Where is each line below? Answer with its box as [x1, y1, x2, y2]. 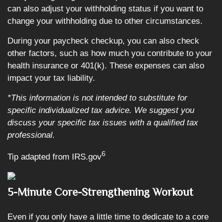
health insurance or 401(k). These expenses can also [7, 60, 204, 70]
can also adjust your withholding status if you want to [7, 3, 203, 13]
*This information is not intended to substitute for [7, 93, 187, 103]
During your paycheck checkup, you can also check [7, 36, 199, 46]
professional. [7, 130, 55, 140]
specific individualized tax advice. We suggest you [7, 105, 194, 115]
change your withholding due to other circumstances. [7, 16, 203, 26]
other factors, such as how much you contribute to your [7, 48, 212, 58]
